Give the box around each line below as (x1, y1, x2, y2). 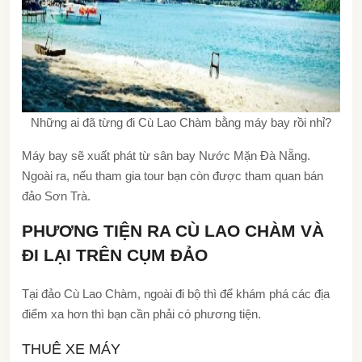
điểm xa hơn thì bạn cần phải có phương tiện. (22, 306, 264, 321)
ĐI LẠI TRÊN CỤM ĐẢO (22, 245, 208, 264)
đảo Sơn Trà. (22, 188, 90, 203)
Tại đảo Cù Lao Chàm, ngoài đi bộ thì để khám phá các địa (22, 286, 330, 301)
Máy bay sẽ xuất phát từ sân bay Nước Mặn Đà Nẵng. (22, 148, 310, 162)
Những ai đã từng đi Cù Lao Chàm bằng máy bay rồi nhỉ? (31, 115, 331, 129)
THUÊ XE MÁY (22, 340, 120, 357)
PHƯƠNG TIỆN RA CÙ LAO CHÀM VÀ (22, 221, 324, 240)
